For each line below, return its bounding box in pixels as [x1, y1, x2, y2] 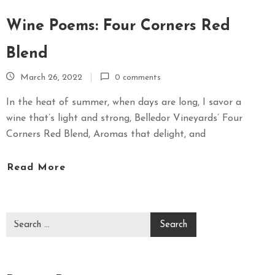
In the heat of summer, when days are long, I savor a [6, 97, 241, 107]
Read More [7, 163, 66, 173]
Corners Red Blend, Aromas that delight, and [6, 129, 206, 139]
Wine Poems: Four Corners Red [6, 18, 230, 34]
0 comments [115, 73, 161, 82]
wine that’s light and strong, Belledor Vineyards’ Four [6, 113, 242, 123]
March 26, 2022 [20, 72, 82, 82]
